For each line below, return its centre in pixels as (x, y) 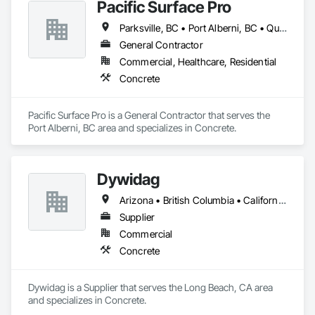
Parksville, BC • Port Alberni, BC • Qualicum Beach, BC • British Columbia (283, 28)
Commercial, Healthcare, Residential (198, 62)
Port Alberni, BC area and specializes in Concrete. (132, 128)
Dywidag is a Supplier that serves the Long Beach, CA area (150, 287)
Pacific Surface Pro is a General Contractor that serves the (149, 115)
